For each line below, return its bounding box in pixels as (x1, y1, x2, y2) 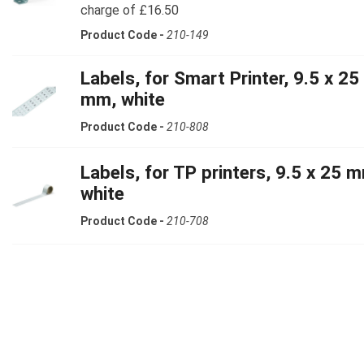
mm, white (80, 88, 165, 110)
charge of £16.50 (80, 2, 179, 18)
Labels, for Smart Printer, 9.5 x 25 (80, 67, 359, 89)
